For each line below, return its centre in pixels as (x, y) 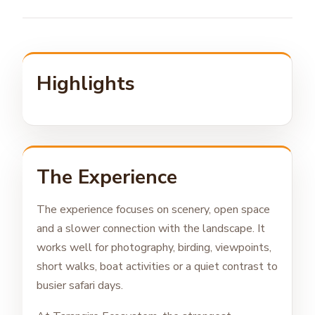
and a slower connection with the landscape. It (151, 228)
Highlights (86, 83)
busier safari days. (80, 285)
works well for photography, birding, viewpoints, (154, 247)
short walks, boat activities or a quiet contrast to (157, 266)
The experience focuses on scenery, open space (153, 209)
